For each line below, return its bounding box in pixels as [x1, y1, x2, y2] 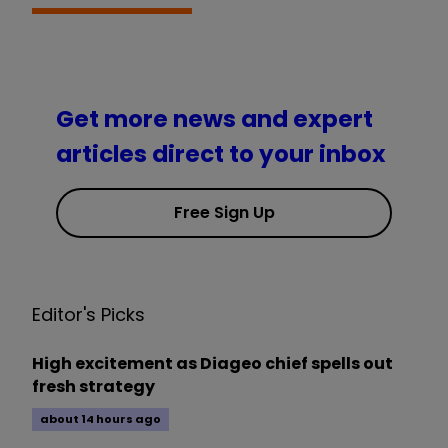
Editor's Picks [32, 302, 145, 328]
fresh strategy [32, 375, 155, 399]
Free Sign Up [173, 201, 275, 225]
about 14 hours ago [40, 411, 161, 428]
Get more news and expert [56, 103, 373, 136]
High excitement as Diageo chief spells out [32, 352, 393, 376]
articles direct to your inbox [56, 138, 386, 171]
